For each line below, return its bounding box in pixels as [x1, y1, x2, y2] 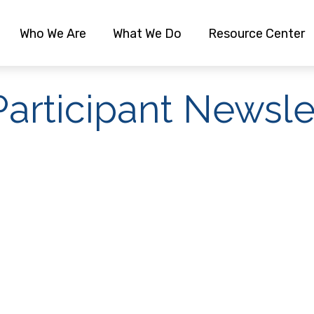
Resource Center [208, 25, 306, 41]
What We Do [113, 25, 182, 41]
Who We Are [20, 25, 87, 41]
